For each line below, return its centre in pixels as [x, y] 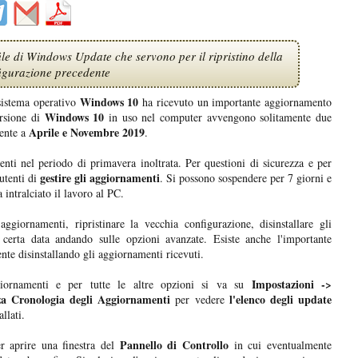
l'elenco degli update [278, 300]
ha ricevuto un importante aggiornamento [235, 102]
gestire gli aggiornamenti [100, 178]
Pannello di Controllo [172, 345]
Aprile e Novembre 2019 [85, 133]
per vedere [197, 300]
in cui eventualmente [280, 345]
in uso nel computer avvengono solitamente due [218, 117]
